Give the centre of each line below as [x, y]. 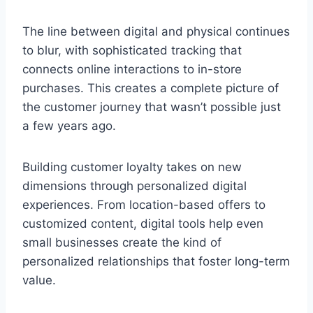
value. [39, 280]
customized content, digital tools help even [143, 223]
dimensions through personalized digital [134, 185]
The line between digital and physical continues [156, 31]
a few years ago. [69, 125]
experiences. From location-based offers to [144, 204]
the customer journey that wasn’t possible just [152, 107]
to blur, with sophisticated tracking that [132, 50]
